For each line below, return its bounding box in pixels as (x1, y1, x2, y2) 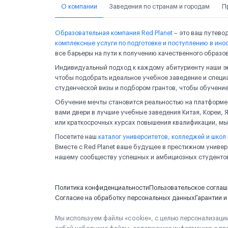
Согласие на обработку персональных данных (55, 195, 195, 201)
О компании (61, 4, 97, 10)
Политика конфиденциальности (55, 185, 149, 191)
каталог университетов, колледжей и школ (98, 134, 226, 140)
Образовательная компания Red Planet (55, 30, 173, 36)
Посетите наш (55, 134, 98, 140)
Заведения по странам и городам (109, 4, 210, 10)
